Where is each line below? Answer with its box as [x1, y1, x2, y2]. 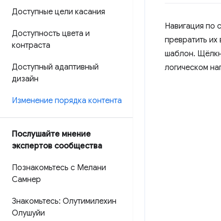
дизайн [12, 74, 38, 84]
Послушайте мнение [12, 129, 91, 139]
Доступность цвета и [12, 29, 90, 38]
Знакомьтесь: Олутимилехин [12, 196, 116, 206]
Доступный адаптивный [12, 62, 99, 72]
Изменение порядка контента [12, 96, 122, 106]
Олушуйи [12, 208, 45, 218]
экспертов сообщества [12, 141, 102, 151]
